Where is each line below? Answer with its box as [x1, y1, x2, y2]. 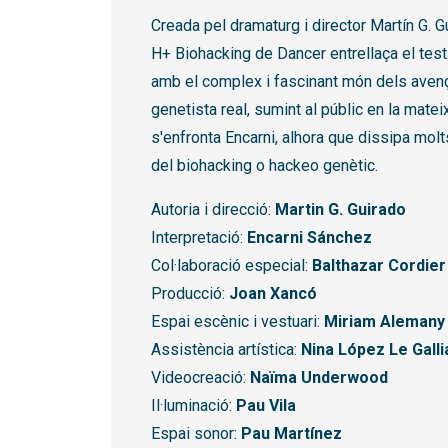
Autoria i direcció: [151, 200, 275, 220]
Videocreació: [151, 368, 250, 388]
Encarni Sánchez [247, 228, 372, 248]
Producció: [151, 284, 229, 304]
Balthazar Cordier [312, 256, 446, 276]
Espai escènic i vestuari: [151, 312, 324, 332]
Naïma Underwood [250, 368, 388, 388]
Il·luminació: [151, 396, 236, 416]
